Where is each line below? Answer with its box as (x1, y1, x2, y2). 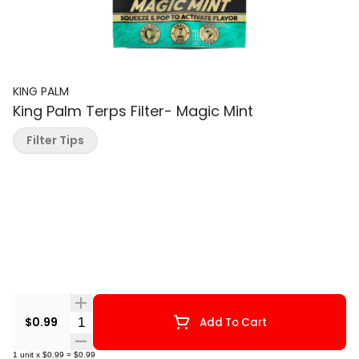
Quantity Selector (68, 312, 179, 331)
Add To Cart (200, 314, 267, 330)
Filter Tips (26, 132, 84, 148)
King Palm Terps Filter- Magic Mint (13, 101, 253, 121)
